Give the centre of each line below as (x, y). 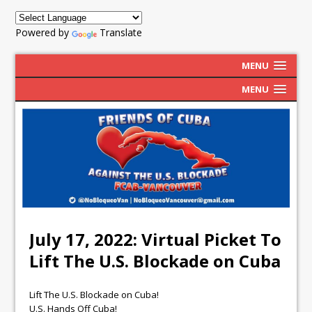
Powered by (44, 32)
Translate (121, 32)
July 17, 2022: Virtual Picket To (156, 240)
